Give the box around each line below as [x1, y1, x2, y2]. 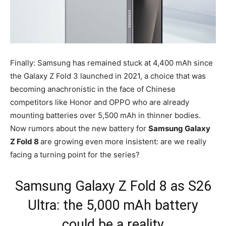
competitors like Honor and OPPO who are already [10, 97, 189, 107]
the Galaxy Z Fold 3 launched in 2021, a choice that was [10, 71, 206, 81]
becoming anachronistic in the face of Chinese [10, 84, 176, 94]
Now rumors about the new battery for [10, 123, 148, 133]
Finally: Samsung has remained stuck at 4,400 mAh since [10, 58, 213, 68]
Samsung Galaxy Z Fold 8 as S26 [15, 178, 211, 194]
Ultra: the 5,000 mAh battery [28, 197, 198, 213]
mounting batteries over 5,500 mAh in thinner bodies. [10, 110, 201, 120]
